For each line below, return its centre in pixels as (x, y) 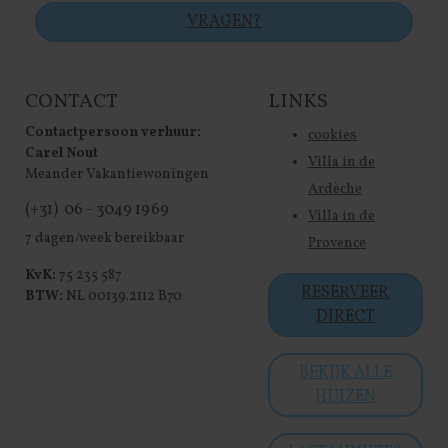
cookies (332, 136)
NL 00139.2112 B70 (123, 297)
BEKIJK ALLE (345, 373)
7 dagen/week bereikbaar (105, 239)
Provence (336, 244)
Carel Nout (62, 154)
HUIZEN (345, 397)
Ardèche (334, 190)
